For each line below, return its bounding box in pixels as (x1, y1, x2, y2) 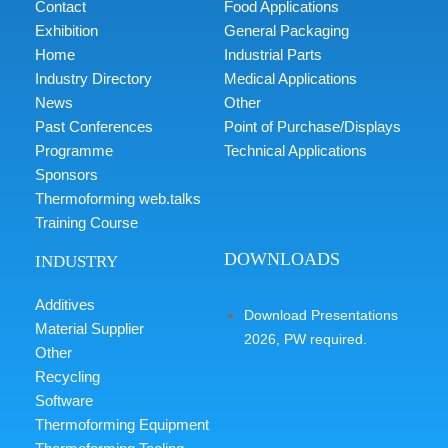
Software (35, 392, 93, 410)
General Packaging (224, 22, 349, 40)
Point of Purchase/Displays (224, 118, 401, 136)
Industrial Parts (224, 46, 322, 64)
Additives (35, 296, 95, 314)
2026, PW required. (244, 331, 367, 348)
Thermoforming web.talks (35, 190, 201, 208)
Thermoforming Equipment (35, 416, 209, 434)
